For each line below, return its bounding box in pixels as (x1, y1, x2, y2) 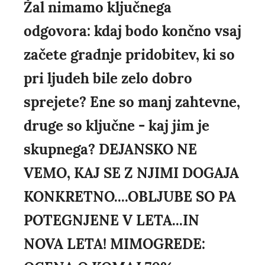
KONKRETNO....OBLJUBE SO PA (24, 188, 236, 206)
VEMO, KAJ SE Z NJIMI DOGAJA (24, 164, 239, 183)
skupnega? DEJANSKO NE (24, 140, 197, 159)
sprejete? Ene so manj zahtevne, (24, 93, 240, 112)
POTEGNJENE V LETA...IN (24, 211, 199, 230)
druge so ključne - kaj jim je (24, 117, 209, 135)
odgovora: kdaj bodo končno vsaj (24, 22, 241, 41)
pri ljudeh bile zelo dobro (24, 69, 192, 88)
